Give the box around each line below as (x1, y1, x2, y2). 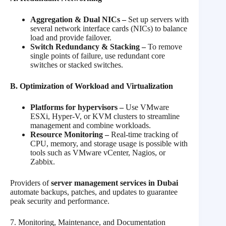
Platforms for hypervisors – (30, 103, 124, 112)
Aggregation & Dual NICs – (30, 15, 126, 24)
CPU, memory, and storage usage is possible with (30, 139, 188, 148)
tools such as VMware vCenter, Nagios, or (30, 148, 165, 157)
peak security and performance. (10, 197, 109, 206)
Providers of (10, 179, 51, 188)
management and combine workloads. (30, 121, 151, 130)
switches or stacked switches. (30, 61, 123, 70)
